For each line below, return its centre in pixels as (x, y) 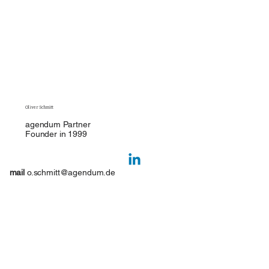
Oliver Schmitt (39, 107)
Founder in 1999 (56, 134)
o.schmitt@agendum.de (71, 172)
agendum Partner (58, 124)
